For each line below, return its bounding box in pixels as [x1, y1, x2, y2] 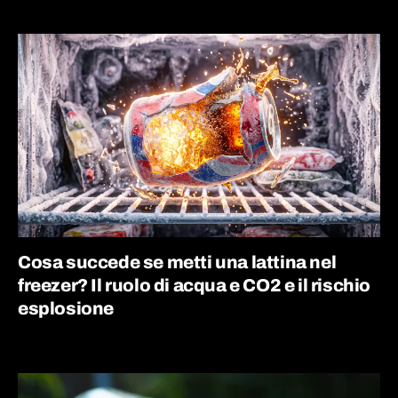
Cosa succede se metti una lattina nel [18, 252, 337, 272]
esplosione [18, 298, 114, 318]
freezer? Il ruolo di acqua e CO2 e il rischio [18, 275, 371, 295]
